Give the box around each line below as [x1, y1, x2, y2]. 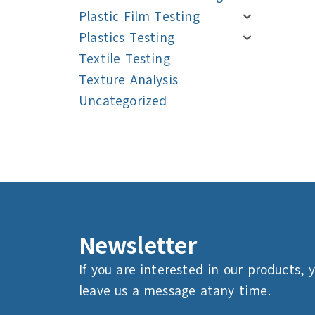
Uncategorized [79, 92, 167, 111]
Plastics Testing [79, 29, 175, 48]
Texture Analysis [79, 71, 179, 90]
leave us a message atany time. [79, 282, 271, 301]
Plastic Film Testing [79, 8, 200, 27]
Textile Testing [79, 50, 170, 69]
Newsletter [79, 229, 196, 263]
